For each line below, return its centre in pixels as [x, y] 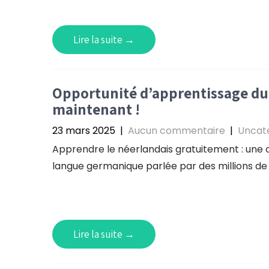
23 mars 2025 [84, 131]
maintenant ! [96, 109]
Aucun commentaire [177, 131]
